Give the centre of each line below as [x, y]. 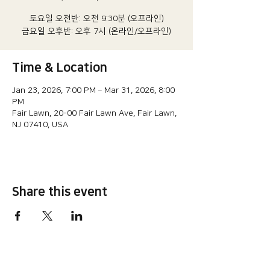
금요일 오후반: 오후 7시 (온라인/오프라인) [96, 31]
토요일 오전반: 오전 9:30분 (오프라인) [96, 19]
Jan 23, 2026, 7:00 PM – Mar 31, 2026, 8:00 [93, 90]
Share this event [60, 192]
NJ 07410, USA [40, 125]
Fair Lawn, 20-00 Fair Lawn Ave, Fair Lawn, [94, 113]
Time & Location [60, 67]
